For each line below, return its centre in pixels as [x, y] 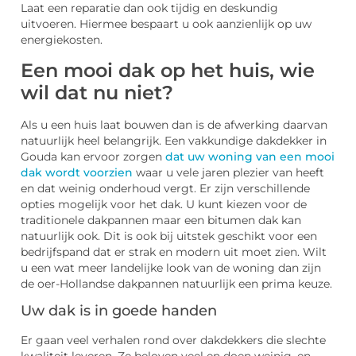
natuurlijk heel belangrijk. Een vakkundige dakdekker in [174, 140]
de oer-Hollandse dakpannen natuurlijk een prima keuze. [176, 283]
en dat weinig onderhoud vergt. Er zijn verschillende [165, 188]
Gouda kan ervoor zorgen [93, 156]
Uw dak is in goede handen [119, 311]
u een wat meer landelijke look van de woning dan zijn [171, 267]
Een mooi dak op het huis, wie [168, 70]
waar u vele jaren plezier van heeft [228, 172]
